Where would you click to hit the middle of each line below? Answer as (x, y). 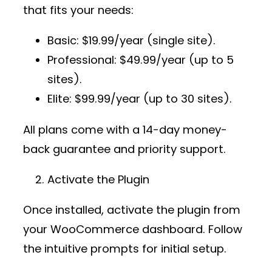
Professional (81, 60)
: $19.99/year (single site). (146, 41)
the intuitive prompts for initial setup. (125, 249)
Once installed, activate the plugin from (132, 210)
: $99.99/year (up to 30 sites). (151, 99)
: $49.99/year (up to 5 (174, 60)
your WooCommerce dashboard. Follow (133, 229)
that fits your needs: (78, 10)
